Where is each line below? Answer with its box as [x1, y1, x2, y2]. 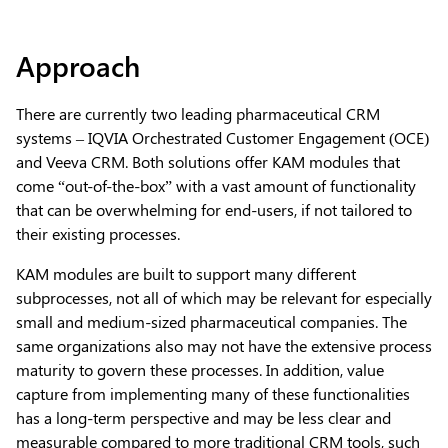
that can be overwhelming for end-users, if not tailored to [16, 198, 412, 220]
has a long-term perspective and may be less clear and [16, 406, 391, 428]
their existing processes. [16, 222, 180, 244]
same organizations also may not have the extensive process [16, 334, 432, 356]
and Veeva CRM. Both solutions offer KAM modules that [16, 150, 400, 172]
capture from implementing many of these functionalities [16, 382, 410, 404]
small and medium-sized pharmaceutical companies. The [16, 310, 407, 332]
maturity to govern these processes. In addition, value [16, 358, 384, 380]
